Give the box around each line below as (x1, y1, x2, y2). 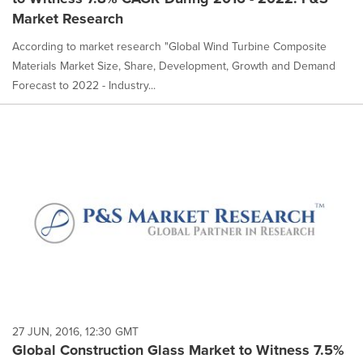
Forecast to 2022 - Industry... (12, 77, 156, 95)
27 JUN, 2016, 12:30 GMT (12, 322, 139, 340)
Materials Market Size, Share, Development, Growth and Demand (12, 58, 335, 75)
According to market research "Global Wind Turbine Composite (12, 38, 327, 56)
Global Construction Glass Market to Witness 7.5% (12, 339, 344, 361)
